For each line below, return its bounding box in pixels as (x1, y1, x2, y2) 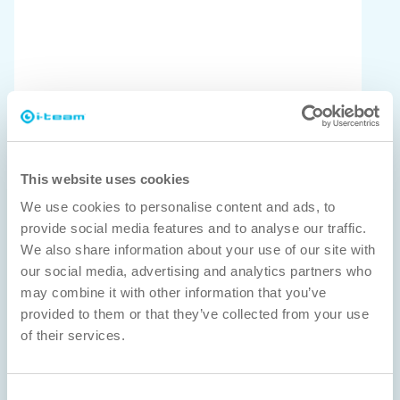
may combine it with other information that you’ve (21, 285, 327, 300)
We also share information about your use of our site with (21, 242, 376, 257)
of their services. (21, 328, 125, 343)
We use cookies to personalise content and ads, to (21, 199, 336, 214)
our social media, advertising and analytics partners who (21, 263, 371, 279)
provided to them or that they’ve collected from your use (21, 306, 369, 321)
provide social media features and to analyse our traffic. (21, 221, 367, 236)
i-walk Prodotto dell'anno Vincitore (71, 46, 329, 65)
